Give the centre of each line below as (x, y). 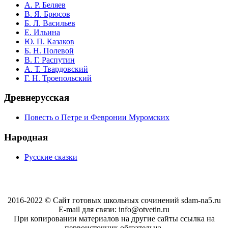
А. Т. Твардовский (56, 69)
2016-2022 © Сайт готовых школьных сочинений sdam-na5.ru (114, 200)
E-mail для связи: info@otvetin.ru (114, 209)
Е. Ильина (42, 32)
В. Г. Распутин (50, 60)
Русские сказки (51, 157)
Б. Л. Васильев (50, 23)
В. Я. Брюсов (47, 14)
